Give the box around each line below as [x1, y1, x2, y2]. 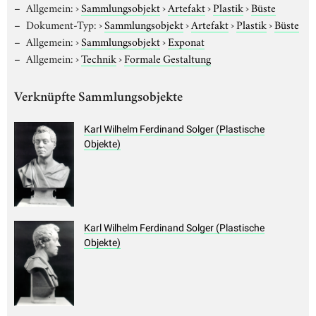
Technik [80, 49, 116, 66]
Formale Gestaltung [123, 49, 211, 66]
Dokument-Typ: [25, 16, 97, 32]
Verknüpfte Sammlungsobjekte [14, 91, 183, 105]
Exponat [167, 32, 205, 49]
